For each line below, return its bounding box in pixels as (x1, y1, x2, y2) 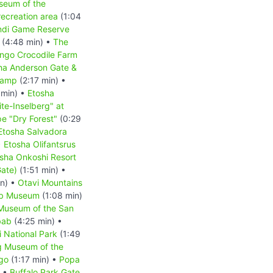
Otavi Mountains (18, 177, 82, 188)
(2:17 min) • (17, 74, 66, 85)
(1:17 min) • (9, 253, 59, 264)
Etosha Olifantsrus (4, 138, 76, 149)
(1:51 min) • (17, 164, 66, 175)
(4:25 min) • (12, 215, 62, 226)
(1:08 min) (40, 190, 82, 200)
